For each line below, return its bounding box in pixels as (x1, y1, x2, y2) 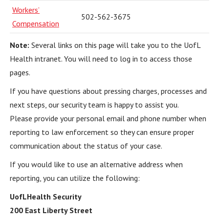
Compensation (12, 19, 59, 28)
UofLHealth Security (10, 192, 82, 201)
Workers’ (12, 5, 40, 15)
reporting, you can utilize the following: (10, 173, 140, 183)
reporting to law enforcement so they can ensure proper (10, 127, 194, 137)
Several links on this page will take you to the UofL (29, 40, 200, 50)
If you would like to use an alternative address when (10, 159, 183, 169)
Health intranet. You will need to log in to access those (10, 54, 192, 64)
